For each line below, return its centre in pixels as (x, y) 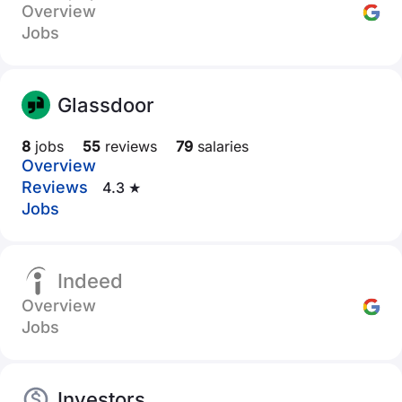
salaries (221, 146)
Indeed (90, 281)
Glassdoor (106, 105)
